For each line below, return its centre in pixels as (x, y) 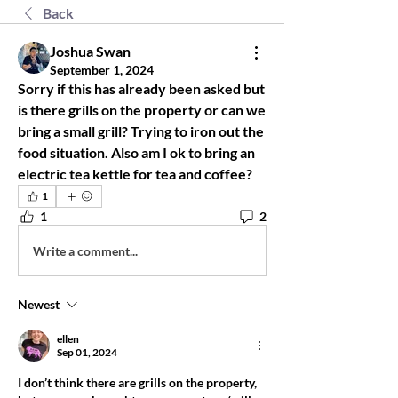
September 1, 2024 (102, 70)
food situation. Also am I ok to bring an (136, 152)
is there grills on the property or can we (142, 110)
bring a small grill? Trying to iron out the (141, 131)
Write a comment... (85, 251)
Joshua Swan (90, 51)
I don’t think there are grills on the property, (137, 382)
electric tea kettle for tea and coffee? (135, 174)
